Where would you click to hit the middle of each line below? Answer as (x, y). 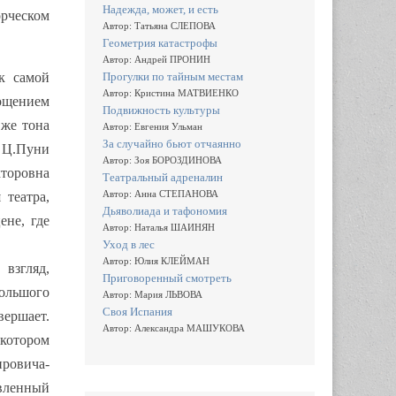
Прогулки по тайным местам (173, 76)
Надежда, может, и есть (160, 9)
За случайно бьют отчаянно (172, 143)
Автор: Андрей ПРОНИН (156, 59)
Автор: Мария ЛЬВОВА (152, 294)
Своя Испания (137, 311)
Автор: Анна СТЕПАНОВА (160, 194)
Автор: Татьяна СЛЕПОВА (159, 26)
